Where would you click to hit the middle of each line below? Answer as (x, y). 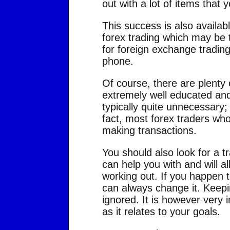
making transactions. (149, 131)
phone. (118, 61)
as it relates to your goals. (161, 212)
